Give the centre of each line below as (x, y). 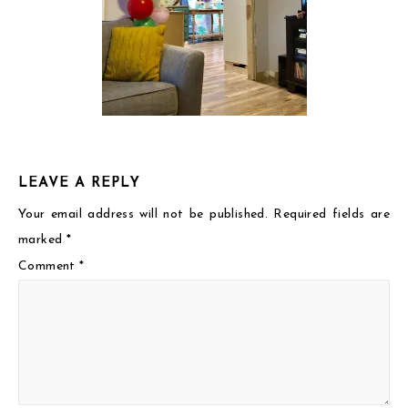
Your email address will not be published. (143, 214)
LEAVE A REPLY (79, 184)
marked (42, 240)
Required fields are (331, 214)
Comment (49, 266)
